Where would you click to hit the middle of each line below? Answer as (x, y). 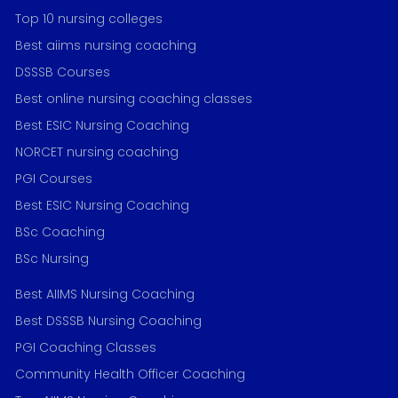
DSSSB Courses (63, 72)
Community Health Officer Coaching (130, 374)
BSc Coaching (60, 232)
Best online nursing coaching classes (134, 99)
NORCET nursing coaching (97, 152)
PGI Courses (54, 179)
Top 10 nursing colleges (89, 19)
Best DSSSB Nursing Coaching (108, 321)
